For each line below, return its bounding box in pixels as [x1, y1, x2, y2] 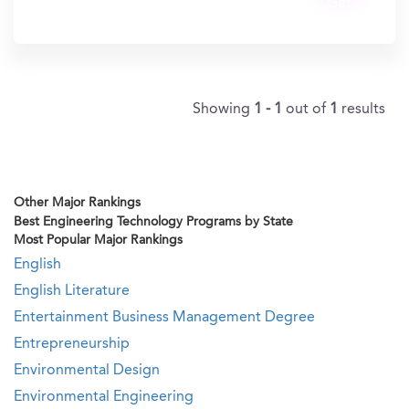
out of [286, 102, 330, 117]
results [341, 102, 385, 117]
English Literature [14, 284, 130, 299]
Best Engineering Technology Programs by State [14, 215, 293, 228]
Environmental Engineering [14, 390, 194, 404]
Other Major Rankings [14, 196, 141, 209]
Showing [193, 102, 254, 117]
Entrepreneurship [14, 337, 130, 351]
